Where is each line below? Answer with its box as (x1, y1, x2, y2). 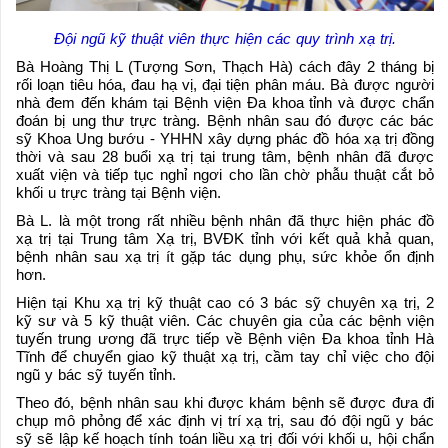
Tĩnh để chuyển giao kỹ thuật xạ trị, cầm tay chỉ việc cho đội (16, 347, 434, 365)
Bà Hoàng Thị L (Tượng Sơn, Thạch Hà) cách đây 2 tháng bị (16, 57, 434, 75)
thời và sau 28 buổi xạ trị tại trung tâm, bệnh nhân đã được (16, 147, 434, 165)
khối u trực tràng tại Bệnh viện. (16, 183, 221, 201)
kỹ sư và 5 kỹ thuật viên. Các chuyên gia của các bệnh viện (16, 311, 434, 329)
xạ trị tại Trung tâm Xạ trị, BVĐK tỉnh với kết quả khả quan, (16, 229, 434, 247)
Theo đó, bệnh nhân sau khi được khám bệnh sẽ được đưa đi (16, 393, 434, 411)
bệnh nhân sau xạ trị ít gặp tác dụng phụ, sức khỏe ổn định (16, 247, 434, 265)
